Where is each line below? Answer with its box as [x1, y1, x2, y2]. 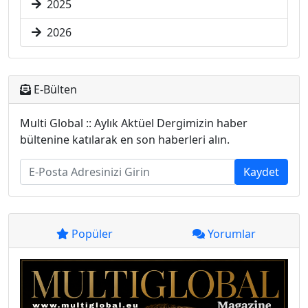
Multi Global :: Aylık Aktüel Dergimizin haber [20, 115, 247, 131]
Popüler [68, 226, 113, 241]
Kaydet [243, 164, 279, 179]
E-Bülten [31, 82, 77, 97]
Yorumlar [204, 226, 256, 241]
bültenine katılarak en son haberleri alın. [20, 132, 230, 147]
